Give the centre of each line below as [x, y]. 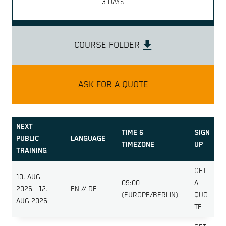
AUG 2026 [32, 201]
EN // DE [84, 189]
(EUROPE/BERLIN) [150, 195]
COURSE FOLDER [108, 45]
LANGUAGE [88, 138]
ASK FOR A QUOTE [113, 84]
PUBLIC [28, 138]
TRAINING [32, 151]
